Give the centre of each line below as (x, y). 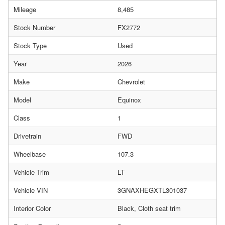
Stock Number (34, 27)
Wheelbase (30, 154)
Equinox (129, 100)
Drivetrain (27, 136)
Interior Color (32, 208)
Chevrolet (131, 82)
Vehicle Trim (31, 172)
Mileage (25, 9)
